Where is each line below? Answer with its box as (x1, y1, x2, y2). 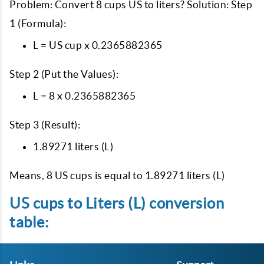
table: (9, 214, 48, 230)
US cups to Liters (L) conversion (9, 195, 224, 212)
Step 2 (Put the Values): (9, 68, 118, 80)
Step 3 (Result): (9, 119, 80, 130)
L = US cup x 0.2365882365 (33, 39, 163, 51)
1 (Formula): (9, 18, 66, 29)
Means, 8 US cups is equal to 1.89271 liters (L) (9, 170, 225, 181)
